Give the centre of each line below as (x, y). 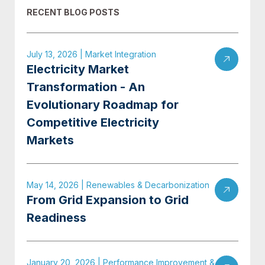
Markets (50, 140)
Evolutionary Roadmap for (103, 105)
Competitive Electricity (93, 122)
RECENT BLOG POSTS (73, 12)
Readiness (56, 218)
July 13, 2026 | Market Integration (91, 54)
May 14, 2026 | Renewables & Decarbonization (118, 185)
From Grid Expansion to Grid (108, 200)
